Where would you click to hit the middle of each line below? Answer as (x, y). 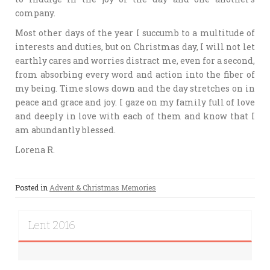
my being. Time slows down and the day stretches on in (135, 89)
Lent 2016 (52, 226)
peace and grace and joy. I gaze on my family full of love (135, 102)
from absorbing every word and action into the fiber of (135, 75)
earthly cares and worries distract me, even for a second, (135, 61)
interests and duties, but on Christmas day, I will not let (135, 47)
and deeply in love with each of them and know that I (135, 116)
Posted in (32, 188)
